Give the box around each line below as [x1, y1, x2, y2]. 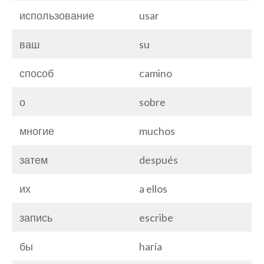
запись [19, 210, 52, 224]
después [139, 153, 178, 166]
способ [19, 66, 54, 80]
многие [19, 124, 54, 137]
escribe [139, 210, 173, 224]
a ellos [139, 181, 167, 195]
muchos [139, 124, 175, 137]
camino [139, 66, 172, 80]
